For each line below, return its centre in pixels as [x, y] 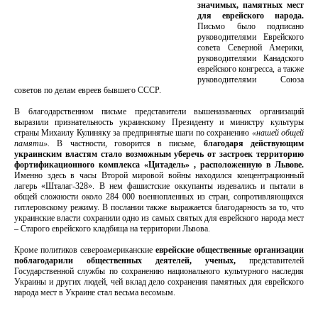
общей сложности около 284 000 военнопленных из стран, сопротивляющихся [159, 197]
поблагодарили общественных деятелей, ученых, [125, 261]
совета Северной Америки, [251, 48]
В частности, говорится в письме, [123, 143]
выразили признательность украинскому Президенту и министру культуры [159, 122]
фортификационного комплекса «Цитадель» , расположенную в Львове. [159, 165]
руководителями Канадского [251, 58]
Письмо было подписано [251, 26]
